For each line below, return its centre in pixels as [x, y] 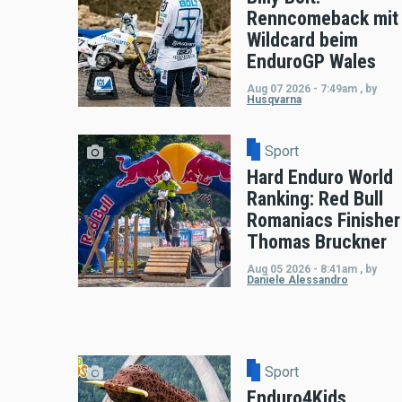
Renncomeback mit [323, 18]
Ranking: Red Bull [315, 198]
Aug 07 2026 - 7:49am [302, 88]
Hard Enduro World [320, 177]
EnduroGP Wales [311, 61]
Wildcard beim [302, 39]
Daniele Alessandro [297, 280]
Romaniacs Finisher [323, 220]
